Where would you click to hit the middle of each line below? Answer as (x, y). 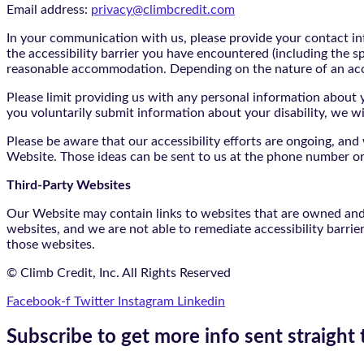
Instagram (146, 301)
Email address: (49, 9)
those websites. (51, 244)
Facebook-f (39, 301)
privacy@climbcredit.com (163, 9)
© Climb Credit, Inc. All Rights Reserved (119, 273)
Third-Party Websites (69, 185)
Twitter (94, 301)
